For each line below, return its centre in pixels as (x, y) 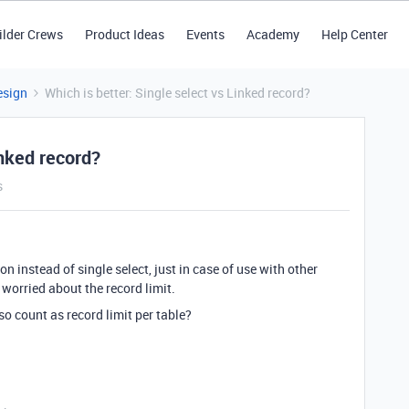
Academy (273, 34)
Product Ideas (124, 34)
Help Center (354, 34)
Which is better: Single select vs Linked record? (178, 93)
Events (205, 34)
